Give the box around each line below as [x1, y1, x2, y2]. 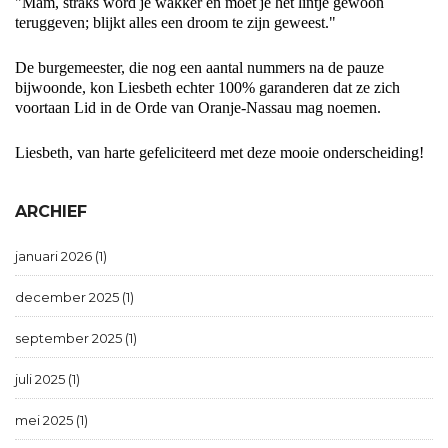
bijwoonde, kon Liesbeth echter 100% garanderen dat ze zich [15, 78, 400, 96]
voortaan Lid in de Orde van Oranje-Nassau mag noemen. [15, 98, 381, 116]
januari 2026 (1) [15, 247, 107, 264]
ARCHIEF [15, 201, 87, 221]
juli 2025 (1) [15, 370, 80, 387]
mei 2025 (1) [15, 411, 88, 428]
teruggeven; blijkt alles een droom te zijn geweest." [15, 13, 336, 31]
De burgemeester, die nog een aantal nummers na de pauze [15, 58, 384, 76]
